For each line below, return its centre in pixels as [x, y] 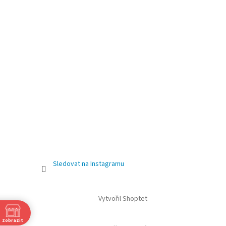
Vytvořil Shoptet [123, 199]
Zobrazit [13, 221]
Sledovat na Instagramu [88, 164]
